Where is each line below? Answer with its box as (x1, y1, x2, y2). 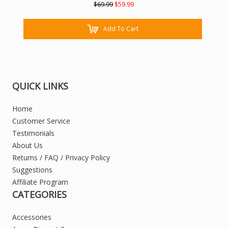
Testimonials (12, 128, 55, 138)
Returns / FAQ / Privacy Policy (12, 152, 110, 162)
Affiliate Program (12, 177, 69, 187)
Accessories (12, 212, 52, 222)
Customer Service (12, 116, 71, 126)
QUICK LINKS (12, 79, 69, 92)
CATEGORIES (12, 188, 67, 201)
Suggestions (12, 164, 53, 175)
